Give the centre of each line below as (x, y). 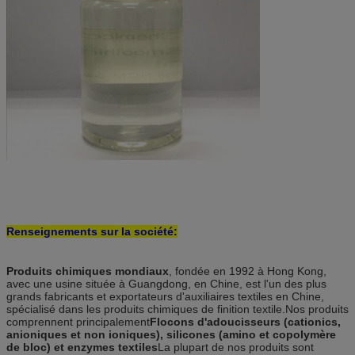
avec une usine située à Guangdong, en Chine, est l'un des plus (166, 283)
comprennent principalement (78, 321)
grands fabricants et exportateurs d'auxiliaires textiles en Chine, (165, 296)
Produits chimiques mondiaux (88, 271)
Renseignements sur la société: (92, 231)
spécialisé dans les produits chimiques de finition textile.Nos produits (177, 309)
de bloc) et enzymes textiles (82, 347)
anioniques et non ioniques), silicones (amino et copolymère (171, 334)
